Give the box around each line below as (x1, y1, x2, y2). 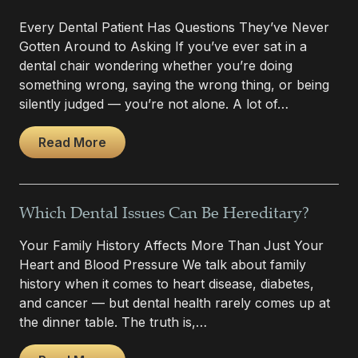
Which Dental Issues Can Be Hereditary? (19, 203, 309, 223)
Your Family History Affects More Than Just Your (19, 237, 324, 253)
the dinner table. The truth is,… (19, 313, 207, 330)
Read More (38, 133, 106, 150)
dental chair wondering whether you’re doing (19, 57, 292, 74)
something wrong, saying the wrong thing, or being (19, 76, 329, 93)
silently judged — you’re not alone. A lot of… (19, 95, 288, 112)
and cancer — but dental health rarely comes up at (19, 294, 330, 311)
